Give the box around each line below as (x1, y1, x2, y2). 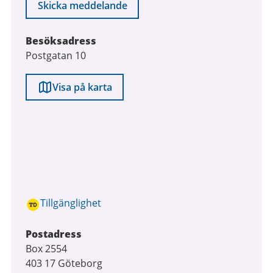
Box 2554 (26, 242, 67, 255)
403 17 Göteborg (26, 257, 102, 270)
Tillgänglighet (40, 196, 101, 210)
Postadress (26, 227, 82, 241)
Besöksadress (26, 34, 96, 48)
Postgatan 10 (26, 49, 86, 62)
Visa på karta (52, 80, 112, 94)
